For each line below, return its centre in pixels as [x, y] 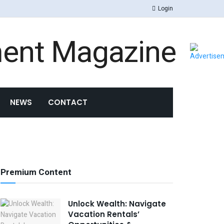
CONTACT [68, 102]
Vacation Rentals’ [104, 214]
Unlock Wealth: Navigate [117, 204]
